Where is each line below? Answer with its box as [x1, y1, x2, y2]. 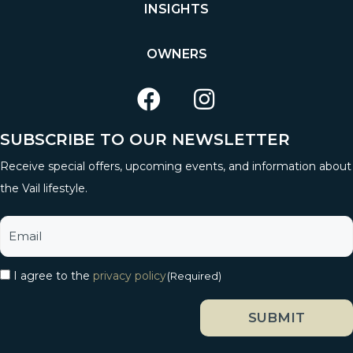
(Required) [167, 269, 221, 282]
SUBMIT [248, 309, 305, 325]
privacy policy [93, 268, 166, 283]
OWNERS [146, 46, 207, 61]
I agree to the [13, 268, 93, 283]
